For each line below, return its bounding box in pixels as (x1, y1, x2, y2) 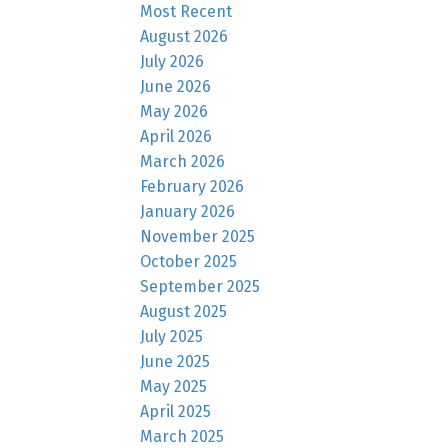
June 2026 (140, 76, 212, 96)
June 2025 (140, 351, 211, 371)
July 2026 (140, 51, 205, 71)
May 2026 (140, 101, 209, 121)
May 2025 (140, 376, 208, 396)
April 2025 (140, 401, 212, 421)
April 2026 (140, 126, 213, 146)
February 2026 (140, 176, 245, 196)
